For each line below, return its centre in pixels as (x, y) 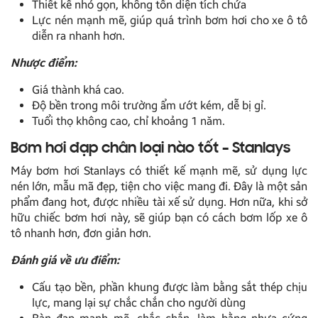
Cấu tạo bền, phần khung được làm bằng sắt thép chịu (170, 287)
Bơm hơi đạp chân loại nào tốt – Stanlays (150, 149)
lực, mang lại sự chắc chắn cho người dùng (139, 303)
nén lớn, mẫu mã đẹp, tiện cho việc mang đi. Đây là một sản (159, 187)
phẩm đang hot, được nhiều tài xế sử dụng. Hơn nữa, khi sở (159, 202)
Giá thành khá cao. (78, 90)
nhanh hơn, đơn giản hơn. (88, 234)
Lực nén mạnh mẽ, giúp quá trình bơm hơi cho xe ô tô (170, 21)
